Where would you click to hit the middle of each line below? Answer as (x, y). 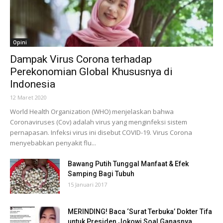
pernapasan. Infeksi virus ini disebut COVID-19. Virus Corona (101, 132)
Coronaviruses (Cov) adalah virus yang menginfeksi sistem (99, 122)
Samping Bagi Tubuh (101, 173)
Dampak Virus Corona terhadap (81, 59)
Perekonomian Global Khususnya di (91, 71)
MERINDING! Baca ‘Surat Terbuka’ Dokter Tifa (140, 211)
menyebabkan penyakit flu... (53, 143)
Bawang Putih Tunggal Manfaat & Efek (128, 164)
